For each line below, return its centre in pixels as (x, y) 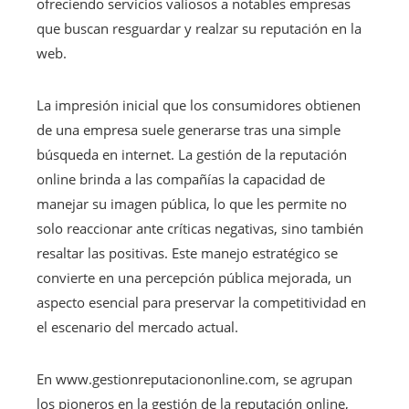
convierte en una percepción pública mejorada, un (194, 277)
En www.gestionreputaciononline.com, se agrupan (194, 378)
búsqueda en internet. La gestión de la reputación (192, 154)
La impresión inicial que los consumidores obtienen (199, 105)
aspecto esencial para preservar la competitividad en (201, 302)
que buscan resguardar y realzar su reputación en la (199, 28)
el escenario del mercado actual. (137, 326)
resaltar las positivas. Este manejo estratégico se (187, 252)
